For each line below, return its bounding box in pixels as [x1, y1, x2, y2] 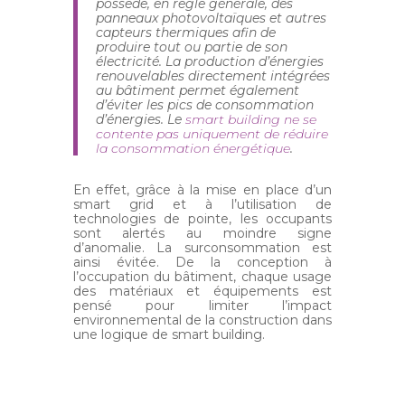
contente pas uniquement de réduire [95, 126, 328, 143]
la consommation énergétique [95, 140, 290, 157]
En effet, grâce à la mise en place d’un [72, 182, 333, 199]
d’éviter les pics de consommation [95, 97, 314, 114]
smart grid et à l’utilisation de [72, 196, 333, 213]
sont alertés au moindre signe [72, 225, 333, 242]
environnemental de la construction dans [72, 312, 333, 329]
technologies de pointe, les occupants [72, 211, 333, 228]
